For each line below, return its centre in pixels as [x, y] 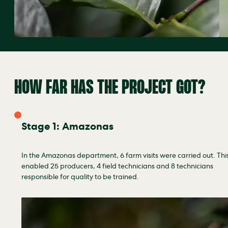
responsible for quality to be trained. [80, 178]
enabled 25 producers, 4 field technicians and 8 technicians [117, 167]
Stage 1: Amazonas [67, 128]
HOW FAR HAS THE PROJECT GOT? [110, 88]
